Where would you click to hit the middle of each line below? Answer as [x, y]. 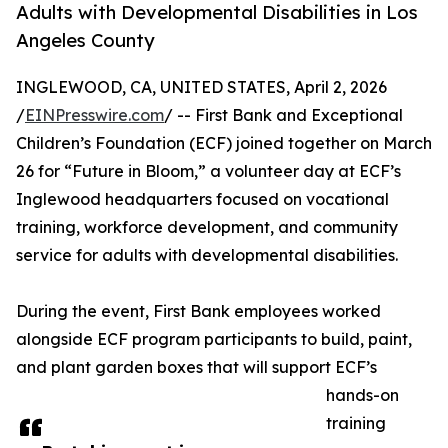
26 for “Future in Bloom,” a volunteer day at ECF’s [208, 171]
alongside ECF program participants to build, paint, [214, 339]
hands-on [362, 395]
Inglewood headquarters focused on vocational [202, 199]
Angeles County [85, 40]
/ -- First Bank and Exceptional [283, 115]
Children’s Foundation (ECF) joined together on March [224, 143]
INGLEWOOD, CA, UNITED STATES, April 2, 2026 [201, 87]
